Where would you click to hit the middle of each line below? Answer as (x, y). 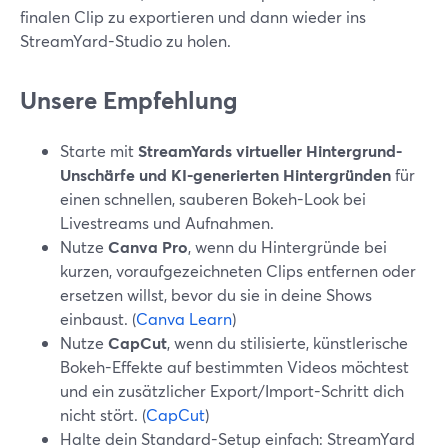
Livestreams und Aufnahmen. (167, 222)
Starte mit (99, 150)
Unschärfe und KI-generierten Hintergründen (225, 174)
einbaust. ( (98, 318)
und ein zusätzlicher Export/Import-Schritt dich (232, 390)
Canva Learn (184, 318)
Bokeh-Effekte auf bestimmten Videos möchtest (234, 366)
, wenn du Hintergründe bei (287, 246)
